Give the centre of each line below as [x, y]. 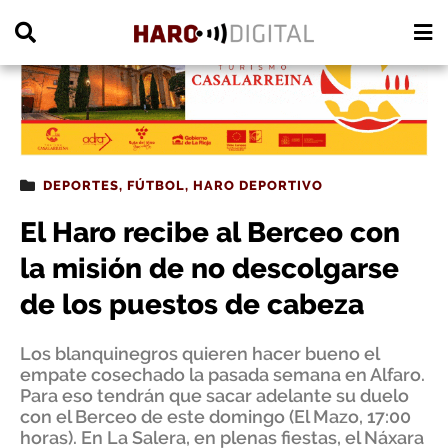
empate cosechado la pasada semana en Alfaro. [222, 374]
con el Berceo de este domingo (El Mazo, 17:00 [215, 416]
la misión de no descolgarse [209, 268]
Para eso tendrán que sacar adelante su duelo [214, 395]
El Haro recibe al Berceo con [210, 232]
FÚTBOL [156, 185]
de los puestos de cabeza [192, 304]
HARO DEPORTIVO [258, 185]
